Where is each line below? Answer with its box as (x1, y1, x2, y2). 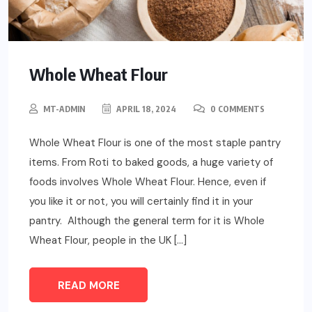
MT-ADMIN (43, 104, 85, 115)
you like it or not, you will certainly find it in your (29, 194, 253, 209)
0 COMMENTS (208, 104, 265, 115)
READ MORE (57, 279, 120, 293)
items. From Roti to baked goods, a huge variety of (29, 155, 273, 170)
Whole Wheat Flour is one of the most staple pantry (29, 136, 281, 150)
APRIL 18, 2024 (114, 104, 176, 115)
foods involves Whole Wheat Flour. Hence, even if (29, 175, 266, 189)
